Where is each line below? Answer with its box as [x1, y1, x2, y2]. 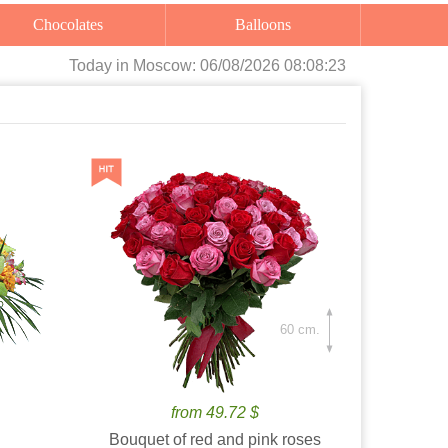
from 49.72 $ [171, 404, 260, 421]
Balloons [246, 16, 292, 33]
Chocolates [44, 16, 104, 33]
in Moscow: [116, 57, 200, 74]
